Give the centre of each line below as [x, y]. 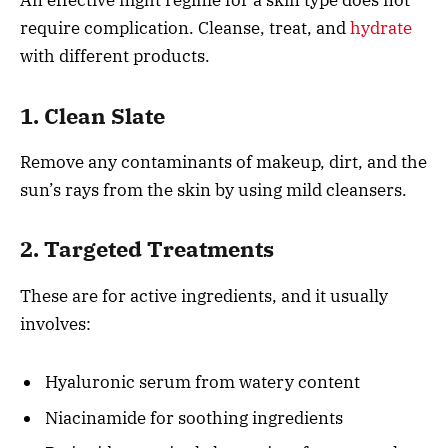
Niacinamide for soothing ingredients [194, 417]
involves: [55, 323]
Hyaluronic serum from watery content [202, 382]
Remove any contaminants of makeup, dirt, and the [223, 161]
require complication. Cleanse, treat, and [185, 28]
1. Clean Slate [92, 115]
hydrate [381, 28]
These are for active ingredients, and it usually [204, 295]
